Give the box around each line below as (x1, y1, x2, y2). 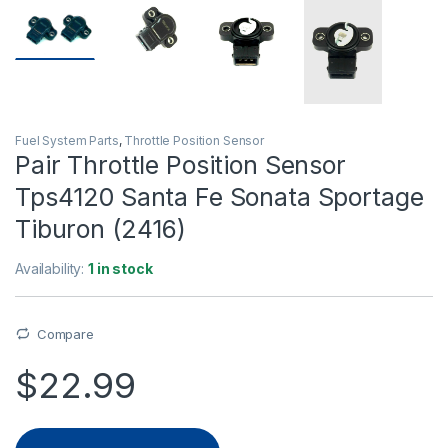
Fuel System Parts (15, 132, 119, 148)
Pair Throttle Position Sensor (15, 149, 346, 180)
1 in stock (88, 259, 153, 277)
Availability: (15, 259, 89, 277)
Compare (36, 325, 94, 342)
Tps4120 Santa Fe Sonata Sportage (15, 181, 424, 212)
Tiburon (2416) (15, 213, 187, 244)
